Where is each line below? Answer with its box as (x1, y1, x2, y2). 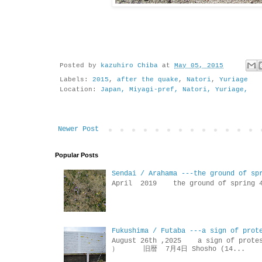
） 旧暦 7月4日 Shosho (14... (111, 244, 245, 253)
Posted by (60, 62, 101, 70)
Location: (60, 85, 101, 93)
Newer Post (58, 125, 99, 133)
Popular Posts (55, 151, 98, 158)
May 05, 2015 (174, 62, 223, 70)
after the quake (117, 75, 178, 83)
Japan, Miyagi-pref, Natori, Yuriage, (101, 85, 248, 93)
